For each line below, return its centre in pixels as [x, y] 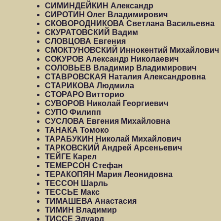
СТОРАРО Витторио [85, 94]
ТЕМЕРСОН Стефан [84, 166]
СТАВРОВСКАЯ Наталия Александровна [125, 77]
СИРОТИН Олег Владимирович [106, 15]
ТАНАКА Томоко [77, 130]
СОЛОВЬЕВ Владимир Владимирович [121, 68]
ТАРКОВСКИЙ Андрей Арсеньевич [113, 148]
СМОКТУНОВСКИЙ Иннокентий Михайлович [132, 50]
